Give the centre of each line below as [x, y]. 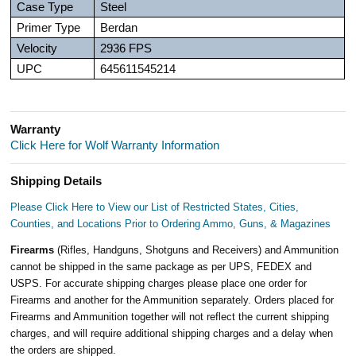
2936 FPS [126, 48]
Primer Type [49, 27]
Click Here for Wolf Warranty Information [115, 145]
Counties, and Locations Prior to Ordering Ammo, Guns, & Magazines [171, 223]
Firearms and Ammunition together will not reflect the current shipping [170, 316]
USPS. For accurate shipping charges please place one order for [159, 283]
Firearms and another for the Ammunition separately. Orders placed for [172, 300]
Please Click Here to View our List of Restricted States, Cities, [155, 207]
